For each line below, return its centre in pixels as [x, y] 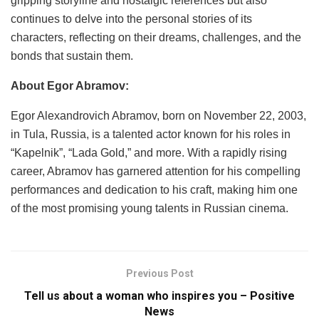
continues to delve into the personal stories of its [131, 19]
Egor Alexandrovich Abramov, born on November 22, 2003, [158, 115]
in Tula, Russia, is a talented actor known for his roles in [151, 134]
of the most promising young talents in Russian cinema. [150, 208]
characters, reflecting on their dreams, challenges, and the [156, 37]
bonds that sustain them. [72, 56]
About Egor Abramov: [70, 85]
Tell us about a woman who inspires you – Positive [159, 296]
